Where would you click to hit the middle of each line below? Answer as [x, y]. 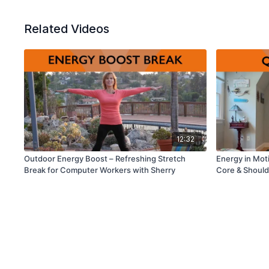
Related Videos [67, 29]
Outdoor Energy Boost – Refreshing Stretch [105, 159]
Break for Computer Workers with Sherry [100, 170]
